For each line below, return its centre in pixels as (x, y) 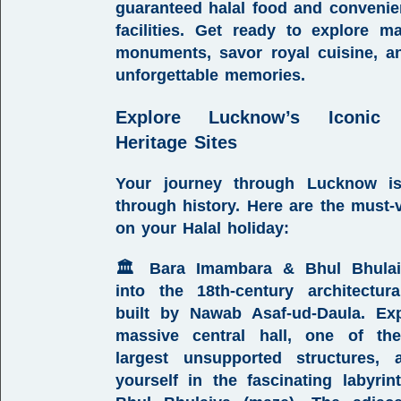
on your (149, 228)
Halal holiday (233, 228)
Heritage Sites (176, 142)
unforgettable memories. (210, 75)
